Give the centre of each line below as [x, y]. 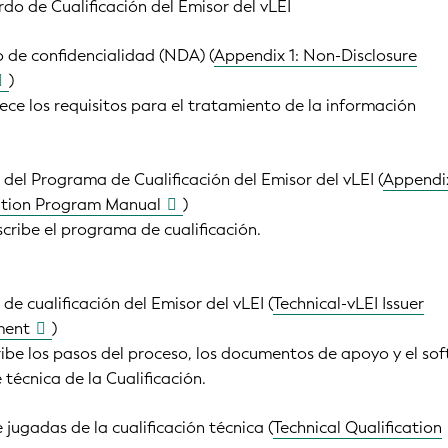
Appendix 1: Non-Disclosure [316, 55]
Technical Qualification [358, 427]
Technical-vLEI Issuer [349, 303]
